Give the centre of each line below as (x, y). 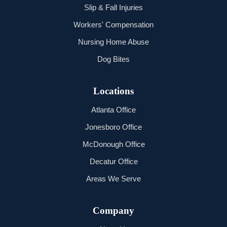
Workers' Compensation (113, 25)
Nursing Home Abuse (113, 42)
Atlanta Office (113, 110)
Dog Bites (113, 59)
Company (113, 211)
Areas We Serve (113, 179)
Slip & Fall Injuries (113, 8)
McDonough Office (113, 144)
